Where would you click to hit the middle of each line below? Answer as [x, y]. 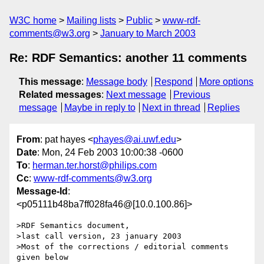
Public [139, 20]
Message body [117, 82]
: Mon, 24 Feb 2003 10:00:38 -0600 [110, 153]
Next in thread [171, 108]
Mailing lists [91, 20]
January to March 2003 [148, 33]
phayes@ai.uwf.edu [135, 140]
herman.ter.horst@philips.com [95, 166]
